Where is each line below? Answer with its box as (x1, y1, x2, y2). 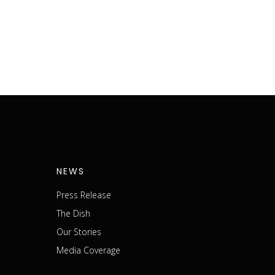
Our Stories (56, 225, 101, 238)
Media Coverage (56, 244, 120, 256)
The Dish (56, 207, 90, 219)
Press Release (56, 188, 111, 201)
